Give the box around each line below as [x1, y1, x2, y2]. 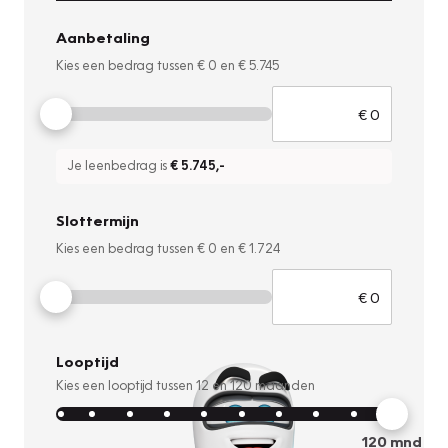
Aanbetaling [56, 28, 150, 47]
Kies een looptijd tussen [56, 377, 196, 394]
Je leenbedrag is [68, 157, 170, 174]
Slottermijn [56, 211, 139, 230]
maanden [252, 377, 315, 394]
